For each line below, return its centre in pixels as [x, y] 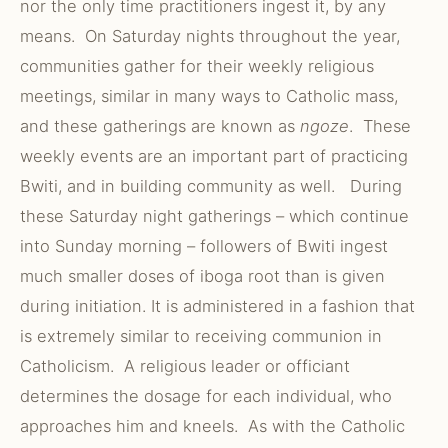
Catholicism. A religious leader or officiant [185, 366]
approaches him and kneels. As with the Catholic [212, 426]
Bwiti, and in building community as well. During [211, 186]
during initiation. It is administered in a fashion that [217, 306]
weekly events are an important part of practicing [214, 156]
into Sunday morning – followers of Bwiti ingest [204, 246]
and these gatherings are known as [160, 126]
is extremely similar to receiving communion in [201, 336]
